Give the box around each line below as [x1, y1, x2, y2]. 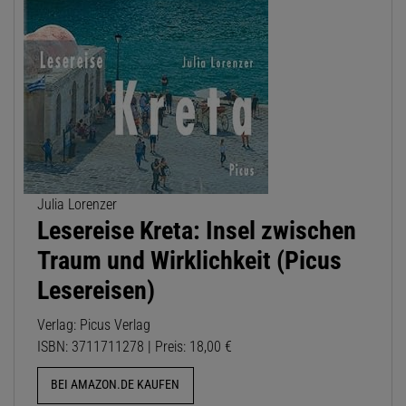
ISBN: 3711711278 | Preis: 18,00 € [37, 338, 232, 356]
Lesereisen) [37, 275, 155, 306]
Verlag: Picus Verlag [37, 316, 150, 334]
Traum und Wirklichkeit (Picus [37, 246, 342, 276]
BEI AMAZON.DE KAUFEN [51, 377, 180, 393]
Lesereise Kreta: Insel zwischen [37, 216, 356, 246]
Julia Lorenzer [37, 196, 117, 214]
